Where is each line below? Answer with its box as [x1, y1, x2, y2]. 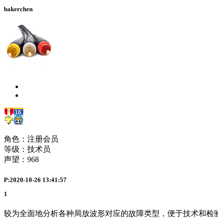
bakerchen [4, 5, 33, 13]
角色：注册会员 [4, 135, 58, 144]
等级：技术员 [4, 145, 51, 154]
